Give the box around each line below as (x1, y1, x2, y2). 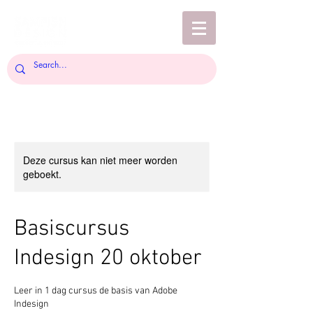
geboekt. (23, 167, 61, 181)
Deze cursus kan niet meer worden (23, 153, 177, 167)
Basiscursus (14, 216, 129, 242)
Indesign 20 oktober (14, 245, 202, 272)
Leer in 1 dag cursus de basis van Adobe (14, 285, 177, 297)
